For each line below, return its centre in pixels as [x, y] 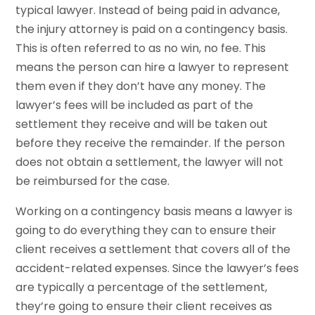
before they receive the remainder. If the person [150, 143]
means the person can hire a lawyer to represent [153, 67]
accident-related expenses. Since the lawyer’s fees [157, 268]
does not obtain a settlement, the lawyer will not [150, 162]
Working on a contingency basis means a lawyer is [154, 211]
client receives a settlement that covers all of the [153, 249]
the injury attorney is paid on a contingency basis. [152, 29]
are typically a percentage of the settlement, [142, 287]
